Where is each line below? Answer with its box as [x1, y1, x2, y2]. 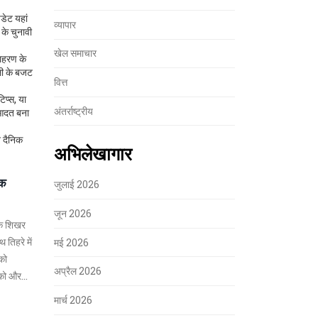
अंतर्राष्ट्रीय [54, 104, 93, 118]
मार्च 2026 [54, 292, 92, 307]
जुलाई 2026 [54, 177, 99, 192]
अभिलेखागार [54, 141, 132, 165]
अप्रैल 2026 [54, 264, 102, 278]
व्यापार [54, 17, 76, 31]
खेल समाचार [54, 46, 97, 60]
